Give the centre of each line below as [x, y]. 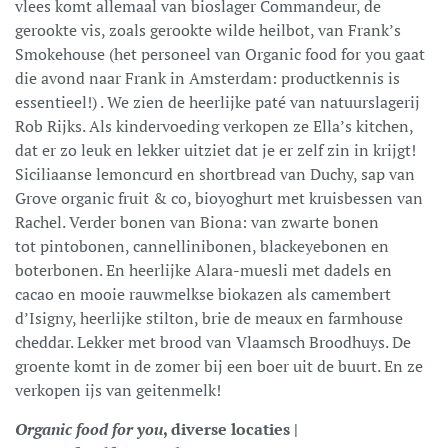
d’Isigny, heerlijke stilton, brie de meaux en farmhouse [209, 317]
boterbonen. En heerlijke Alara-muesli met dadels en [203, 269]
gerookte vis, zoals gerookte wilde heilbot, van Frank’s [208, 29]
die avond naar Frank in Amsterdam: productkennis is [207, 77]
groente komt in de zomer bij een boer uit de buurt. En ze [219, 365]
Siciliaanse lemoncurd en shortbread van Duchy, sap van [215, 173]
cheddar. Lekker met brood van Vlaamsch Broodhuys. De [213, 341]
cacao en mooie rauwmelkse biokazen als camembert [203, 293]
